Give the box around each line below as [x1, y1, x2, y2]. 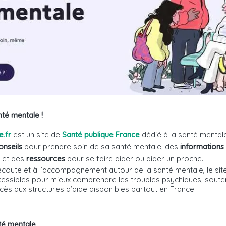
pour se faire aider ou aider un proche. [67, 154, 203, 164]
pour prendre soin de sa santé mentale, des [24, 142, 180, 152]
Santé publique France [62, 130, 140, 140]
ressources [26, 154, 67, 164]
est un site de [11, 130, 62, 140]
